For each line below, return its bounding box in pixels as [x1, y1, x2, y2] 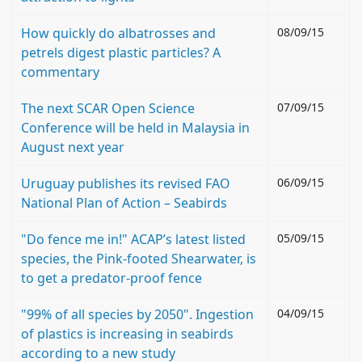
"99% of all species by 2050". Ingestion [21, 305, 254, 323]
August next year [21, 138, 124, 156]
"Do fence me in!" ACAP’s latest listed [21, 230, 246, 248]
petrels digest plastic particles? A [21, 44, 221, 61]
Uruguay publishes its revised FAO [21, 175, 230, 192]
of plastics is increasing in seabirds [21, 325, 234, 343]
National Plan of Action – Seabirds [21, 194, 227, 212]
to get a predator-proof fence [21, 269, 202, 287]
